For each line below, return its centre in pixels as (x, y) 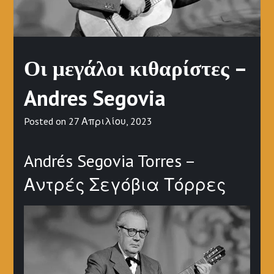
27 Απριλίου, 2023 (110, 121)
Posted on (46, 121)
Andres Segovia (94, 98)
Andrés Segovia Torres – (109, 160)
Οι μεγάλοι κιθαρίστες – (135, 68)
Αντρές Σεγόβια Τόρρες (125, 184)
